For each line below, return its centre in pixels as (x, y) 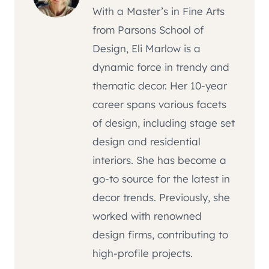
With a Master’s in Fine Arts (159, 11)
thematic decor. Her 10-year (160, 86)
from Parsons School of (148, 30)
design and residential (147, 142)
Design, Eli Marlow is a (147, 49)
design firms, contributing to (160, 235)
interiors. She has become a (159, 160)
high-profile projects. (143, 253)
